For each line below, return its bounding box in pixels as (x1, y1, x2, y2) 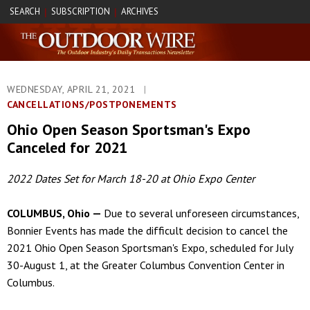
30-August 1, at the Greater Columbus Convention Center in (7, 257, 284, 272)
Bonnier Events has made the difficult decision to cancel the (7, 223, 288, 237)
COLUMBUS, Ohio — (7, 206, 104, 220)
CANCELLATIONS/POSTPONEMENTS (7, 98, 177, 111)
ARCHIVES (121, 6, 158, 17)
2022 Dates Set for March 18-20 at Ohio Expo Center (7, 171, 255, 185)
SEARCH (10, 6, 40, 17)
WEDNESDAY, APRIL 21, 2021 (7, 82, 138, 95)
